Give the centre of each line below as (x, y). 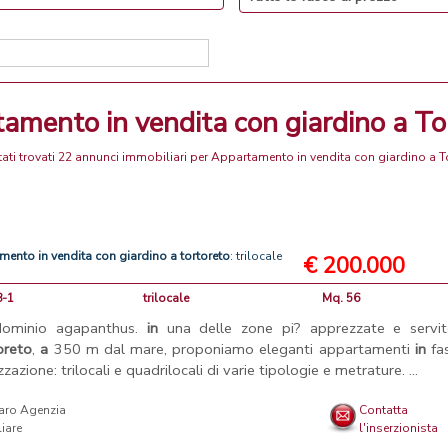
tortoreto (205, 256)
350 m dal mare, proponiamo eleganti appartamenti (231, 349)
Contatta (384, 410)
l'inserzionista (399, 428)
